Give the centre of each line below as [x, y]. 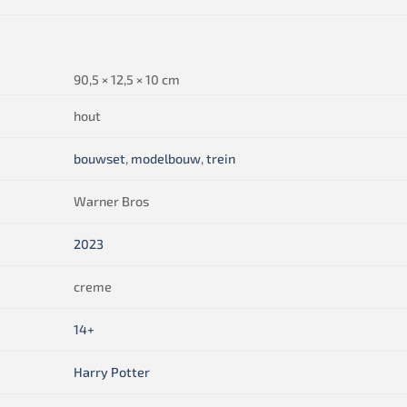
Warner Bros [112, 202]
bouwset [100, 159]
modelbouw [166, 159]
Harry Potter [112, 372]
